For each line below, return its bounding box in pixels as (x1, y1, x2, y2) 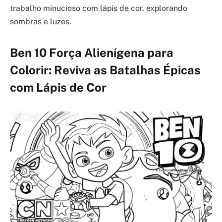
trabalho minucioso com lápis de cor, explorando (10, 3, 187, 13)
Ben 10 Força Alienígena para (10, 45, 173, 59)
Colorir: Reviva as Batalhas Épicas (10, 62, 201, 77)
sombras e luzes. (10, 16, 71, 26)
